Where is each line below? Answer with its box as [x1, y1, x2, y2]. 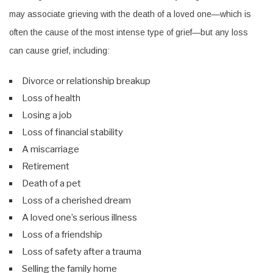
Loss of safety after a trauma [22, 246, 141, 257]
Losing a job [22, 109, 72, 121]
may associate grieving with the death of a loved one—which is [9, 9, 251, 19]
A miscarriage [22, 143, 79, 155]
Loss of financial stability [22, 126, 123, 138]
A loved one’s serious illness [22, 211, 137, 223]
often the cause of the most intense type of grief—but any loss [9, 27, 248, 37]
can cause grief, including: [9, 45, 110, 55]
